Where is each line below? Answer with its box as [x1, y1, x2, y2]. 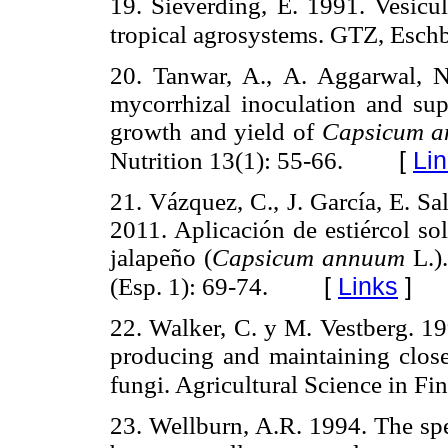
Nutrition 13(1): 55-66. [110, 146, 343, 174]
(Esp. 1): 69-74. [110, 272, 268, 300]
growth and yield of [110, 117, 322, 145]
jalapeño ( [110, 243, 212, 271]
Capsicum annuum [212, 243, 405, 271]
